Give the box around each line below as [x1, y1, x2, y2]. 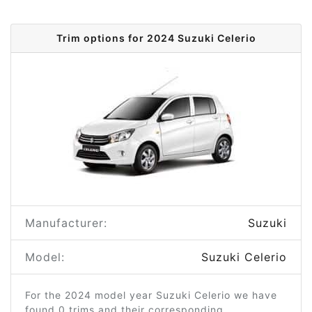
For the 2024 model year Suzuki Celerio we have [25, 289, 277, 301]
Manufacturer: [25, 216, 107, 230]
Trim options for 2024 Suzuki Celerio [56, 32, 256, 44]
